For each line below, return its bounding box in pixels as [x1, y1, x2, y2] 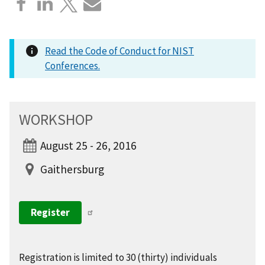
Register [31, 205, 70, 219]
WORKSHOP [19, 109, 93, 129]
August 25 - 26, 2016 [40, 138, 137, 153]
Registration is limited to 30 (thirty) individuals [19, 250, 217, 264]
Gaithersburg [40, 161, 104, 176]
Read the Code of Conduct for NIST [45, 44, 194, 57]
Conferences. [45, 59, 100, 72]
